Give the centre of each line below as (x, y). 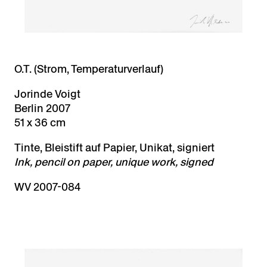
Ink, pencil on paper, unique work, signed (114, 162)
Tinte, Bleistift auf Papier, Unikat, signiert (114, 147)
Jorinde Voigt (47, 94)
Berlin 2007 (42, 108)
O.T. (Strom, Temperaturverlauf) (89, 69)
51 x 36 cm (40, 122)
